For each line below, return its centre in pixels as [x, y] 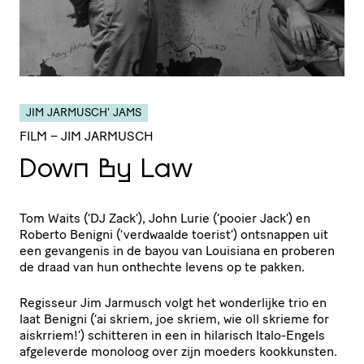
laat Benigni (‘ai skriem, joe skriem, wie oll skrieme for [174, 319]
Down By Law [106, 171]
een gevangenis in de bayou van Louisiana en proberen [177, 251]
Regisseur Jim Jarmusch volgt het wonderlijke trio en [173, 303]
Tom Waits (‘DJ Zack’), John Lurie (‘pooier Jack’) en [165, 218]
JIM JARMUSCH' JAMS [84, 113]
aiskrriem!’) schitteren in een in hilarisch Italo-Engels [172, 335]
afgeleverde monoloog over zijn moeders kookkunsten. [178, 351]
